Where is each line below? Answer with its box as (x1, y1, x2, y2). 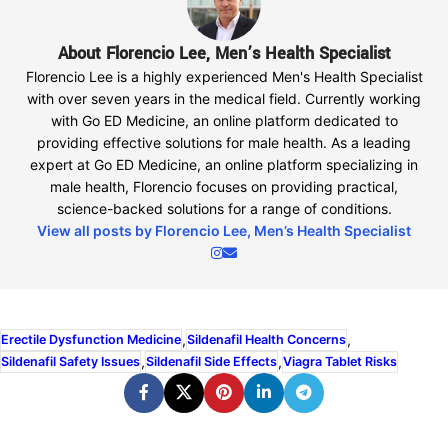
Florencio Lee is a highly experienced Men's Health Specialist (25, 67, 423, 85)
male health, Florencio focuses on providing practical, (50, 177, 398, 195)
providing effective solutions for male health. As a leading (37, 133, 411, 151)
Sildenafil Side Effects (146, 353, 277, 369)
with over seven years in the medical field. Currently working (27, 89, 421, 107)
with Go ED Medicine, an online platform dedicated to (50, 111, 398, 129)
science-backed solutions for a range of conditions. (56, 199, 392, 217)
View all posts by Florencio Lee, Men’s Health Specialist (37, 221, 411, 239)
